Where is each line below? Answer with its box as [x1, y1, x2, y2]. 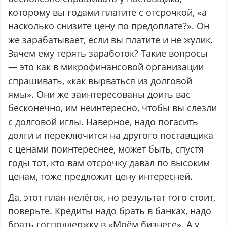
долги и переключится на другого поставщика [8, 129, 214, 142]
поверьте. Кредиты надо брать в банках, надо [8, 205, 212, 217]
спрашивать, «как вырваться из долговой [8, 74, 193, 87]
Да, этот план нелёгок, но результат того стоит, [8, 191, 216, 204]
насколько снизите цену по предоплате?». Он [8, 20, 210, 32]
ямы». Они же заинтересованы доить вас [8, 88, 191, 101]
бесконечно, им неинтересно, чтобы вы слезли [8, 102, 217, 115]
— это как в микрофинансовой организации [8, 61, 204, 73]
